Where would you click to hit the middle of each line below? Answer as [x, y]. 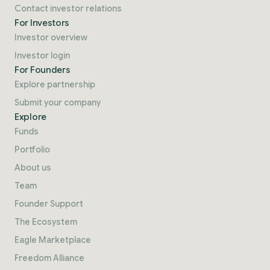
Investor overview [51, 37]
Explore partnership [55, 84]
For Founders [42, 70]
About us [33, 167]
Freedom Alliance [49, 258]
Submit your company [58, 102]
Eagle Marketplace [53, 240]
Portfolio [32, 149]
